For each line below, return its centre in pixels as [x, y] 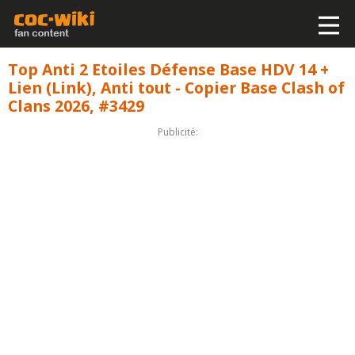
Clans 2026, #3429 [76, 105]
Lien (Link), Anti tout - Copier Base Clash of [176, 87]
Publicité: [177, 132]
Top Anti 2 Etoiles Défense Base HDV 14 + [168, 69]
